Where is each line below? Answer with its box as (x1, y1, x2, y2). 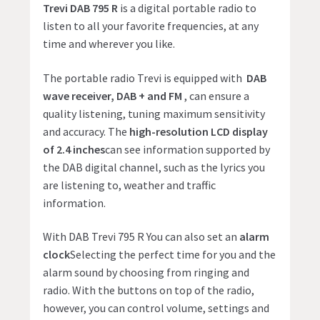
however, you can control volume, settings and (43, 301, 270, 316)
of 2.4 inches (43, 141, 106, 156)
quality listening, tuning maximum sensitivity (43, 106, 266, 121)
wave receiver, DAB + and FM (43, 88, 183, 103)
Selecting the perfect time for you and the (70, 247, 276, 262)
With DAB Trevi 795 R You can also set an (43, 229, 240, 244)
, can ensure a (182, 88, 250, 103)
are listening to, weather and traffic (43, 177, 216, 192)
